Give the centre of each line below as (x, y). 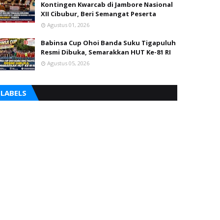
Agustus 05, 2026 (68, 63)
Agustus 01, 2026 (68, 25)
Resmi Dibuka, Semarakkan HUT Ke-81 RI (106, 52)
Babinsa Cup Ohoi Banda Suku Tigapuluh (108, 43)
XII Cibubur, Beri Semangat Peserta (98, 14)
